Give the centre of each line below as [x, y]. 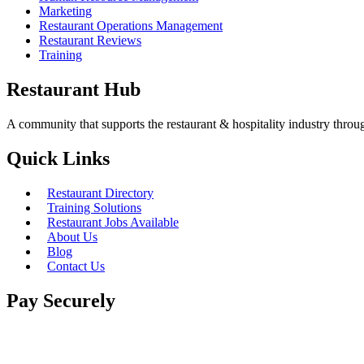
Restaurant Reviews [90, 41]
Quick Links [58, 159]
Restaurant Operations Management [131, 26]
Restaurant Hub [74, 90]
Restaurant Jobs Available [113, 223]
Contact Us [76, 266]
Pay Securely [61, 300]
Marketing [65, 11]
